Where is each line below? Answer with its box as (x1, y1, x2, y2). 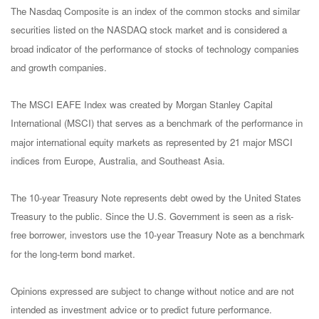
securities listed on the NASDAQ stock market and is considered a (11, 23, 287, 37)
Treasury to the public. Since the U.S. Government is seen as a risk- (11, 209, 293, 224)
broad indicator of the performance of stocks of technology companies (11, 41, 299, 56)
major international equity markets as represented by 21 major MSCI (11, 135, 293, 149)
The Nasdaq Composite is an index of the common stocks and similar (11, 4, 300, 19)
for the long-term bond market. (11, 246, 135, 261)
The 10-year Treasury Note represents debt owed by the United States (11, 191, 301, 205)
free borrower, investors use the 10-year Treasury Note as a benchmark (11, 228, 305, 242)
